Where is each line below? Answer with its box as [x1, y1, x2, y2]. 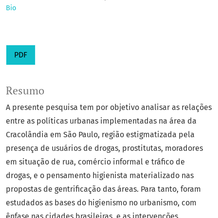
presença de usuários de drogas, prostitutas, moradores [6, 144, 203, 153]
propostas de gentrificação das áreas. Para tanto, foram [6, 184, 201, 194]
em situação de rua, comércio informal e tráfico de [6, 157, 185, 167]
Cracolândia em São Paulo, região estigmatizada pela [6, 130, 195, 140]
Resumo [6, 84, 44, 98]
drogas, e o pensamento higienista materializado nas [6, 171, 194, 181]
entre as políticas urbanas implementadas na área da [6, 116, 197, 126]
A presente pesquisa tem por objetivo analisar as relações [6, 103, 212, 112]
